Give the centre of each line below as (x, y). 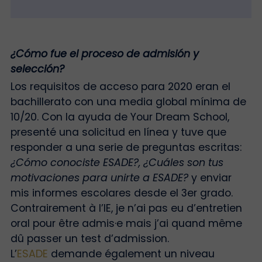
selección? (37, 69)
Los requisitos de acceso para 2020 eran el (120, 87)
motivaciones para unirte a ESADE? (101, 178)
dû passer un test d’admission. (89, 239)
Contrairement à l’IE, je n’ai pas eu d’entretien (126, 208)
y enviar (211, 178)
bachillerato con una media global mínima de (128, 102)
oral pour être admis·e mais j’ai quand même (126, 224)
